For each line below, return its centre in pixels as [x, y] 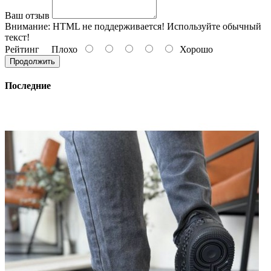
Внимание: [28, 26]
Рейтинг [22, 49]
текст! [17, 37]
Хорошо [194, 49]
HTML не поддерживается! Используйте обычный [156, 26]
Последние [28, 85]
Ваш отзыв [27, 15]
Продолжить [32, 61]
